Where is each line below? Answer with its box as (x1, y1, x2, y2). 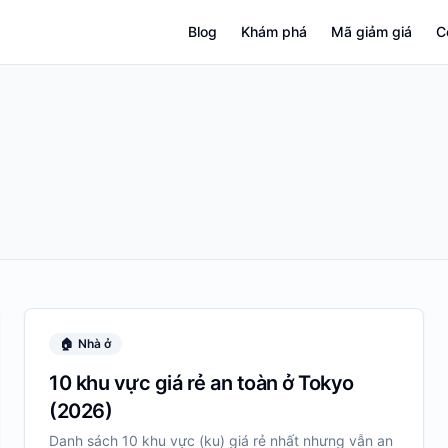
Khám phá (241, 23, 307, 40)
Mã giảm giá (331, 23, 412, 40)
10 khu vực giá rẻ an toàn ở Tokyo (49, 371, 354, 395)
